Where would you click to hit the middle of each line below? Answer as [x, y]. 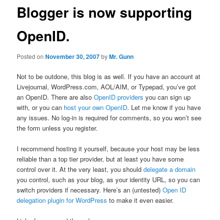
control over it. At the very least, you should [80, 169]
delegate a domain [170, 169]
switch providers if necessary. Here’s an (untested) [90, 190]
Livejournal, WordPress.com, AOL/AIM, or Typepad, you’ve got [107, 87]
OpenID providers [119, 97]
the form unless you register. [57, 128]
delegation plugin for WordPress [62, 200]
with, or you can [41, 107]
